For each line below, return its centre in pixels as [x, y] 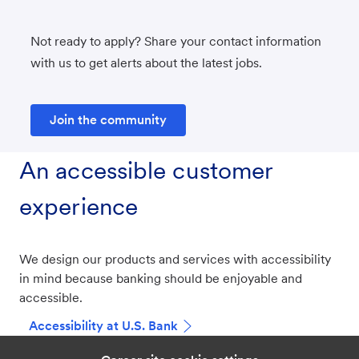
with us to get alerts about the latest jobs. [146, 63]
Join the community [108, 119]
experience [79, 206]
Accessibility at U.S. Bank [103, 325]
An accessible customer [146, 169]
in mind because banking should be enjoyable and [161, 278]
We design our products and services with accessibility [175, 259]
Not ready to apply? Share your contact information [176, 41]
